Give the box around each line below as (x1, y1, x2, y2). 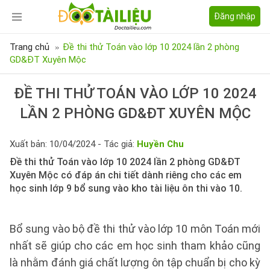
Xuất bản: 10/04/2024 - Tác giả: (10, 139, 137, 149)
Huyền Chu (137, 139, 184, 149)
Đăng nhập (214, 11, 256, 21)
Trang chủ (10, 42, 49, 52)
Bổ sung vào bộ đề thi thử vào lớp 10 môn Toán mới (10, 222, 260, 235)
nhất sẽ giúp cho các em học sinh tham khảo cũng (10, 239, 260, 252)
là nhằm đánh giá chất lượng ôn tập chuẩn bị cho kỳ (10, 256, 260, 269)
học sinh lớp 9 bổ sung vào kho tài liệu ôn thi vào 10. (10, 183, 242, 194)
